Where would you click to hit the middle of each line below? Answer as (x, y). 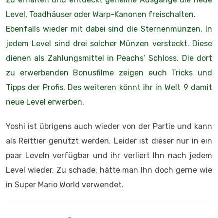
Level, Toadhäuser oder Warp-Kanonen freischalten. (101, 14)
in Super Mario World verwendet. (65, 184)
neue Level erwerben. (45, 102)
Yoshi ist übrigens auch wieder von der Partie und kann (109, 126)
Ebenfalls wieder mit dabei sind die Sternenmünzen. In (109, 29)
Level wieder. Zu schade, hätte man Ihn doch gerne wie (109, 170)
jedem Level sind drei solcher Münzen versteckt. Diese (109, 43)
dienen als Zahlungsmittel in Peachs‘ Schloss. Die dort (109, 58)
